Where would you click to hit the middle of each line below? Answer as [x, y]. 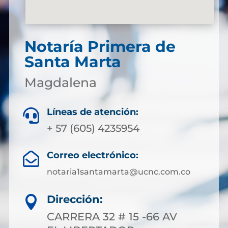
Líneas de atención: [93, 112]
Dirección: [75, 199]
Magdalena [60, 82]
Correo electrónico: [93, 155]
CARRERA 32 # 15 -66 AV [112, 217]
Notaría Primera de [100, 47]
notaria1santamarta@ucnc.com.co [119, 172]
